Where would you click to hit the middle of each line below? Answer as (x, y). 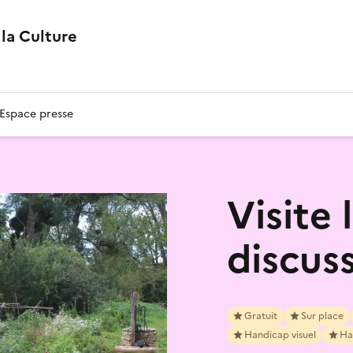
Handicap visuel (280, 334)
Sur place (322, 316)
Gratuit (261, 316)
